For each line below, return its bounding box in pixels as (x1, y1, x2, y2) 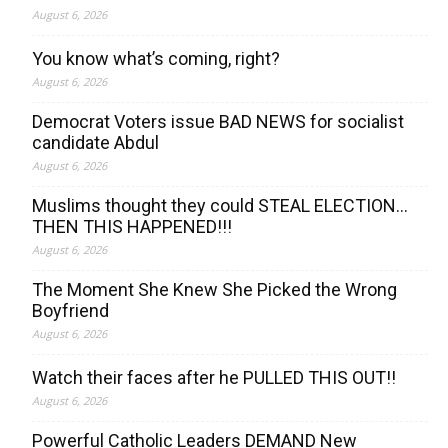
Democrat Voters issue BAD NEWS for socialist (32, 111, 404, 133)
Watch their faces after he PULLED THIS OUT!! (32, 367, 396, 389)
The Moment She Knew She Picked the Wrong (32, 279, 397, 301)
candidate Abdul (32, 132, 159, 154)
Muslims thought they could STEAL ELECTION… (32, 195, 408, 217)
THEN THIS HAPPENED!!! (32, 216, 232, 238)
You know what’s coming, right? (32, 48, 280, 70)
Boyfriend (32, 300, 109, 322)
